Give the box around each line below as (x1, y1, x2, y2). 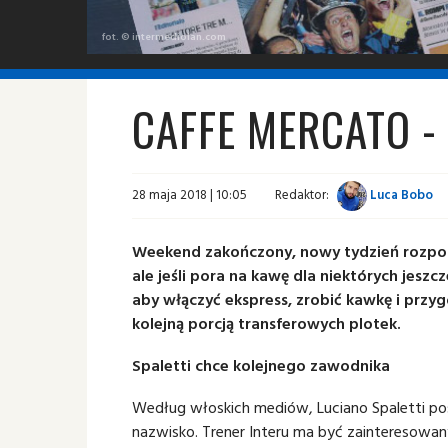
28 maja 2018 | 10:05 (132, 184, 247, 205)
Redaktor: (275, 184, 329, 205)
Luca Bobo (367, 184, 433, 205)
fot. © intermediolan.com (102, 28, 226, 44)
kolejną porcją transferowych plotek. (132, 311, 401, 335)
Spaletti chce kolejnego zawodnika (132, 353, 390, 377)
